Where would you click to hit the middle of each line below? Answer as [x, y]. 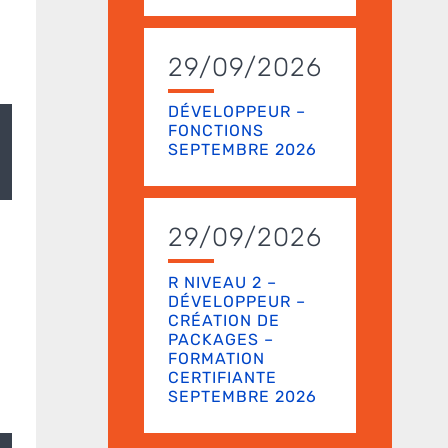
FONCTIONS [216, 130]
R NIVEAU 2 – [222, 282]
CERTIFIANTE [222, 377]
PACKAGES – [221, 339]
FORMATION [216, 358]
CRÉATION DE [224, 320]
